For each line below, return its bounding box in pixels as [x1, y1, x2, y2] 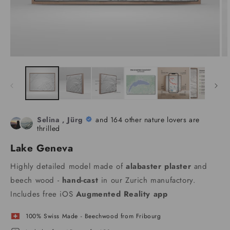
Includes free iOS [10, 188, 76, 200]
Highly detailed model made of [10, 160, 126, 172]
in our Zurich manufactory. [98, 174, 196, 186]
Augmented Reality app [75, 188, 168, 200]
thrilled [37, 123, 60, 133]
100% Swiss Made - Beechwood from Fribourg [26, 211, 161, 221]
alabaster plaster [126, 160, 191, 172]
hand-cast [62, 174, 99, 186]
